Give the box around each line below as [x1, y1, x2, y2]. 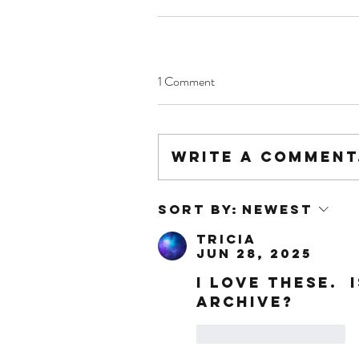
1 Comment [158, 72, 215, 91]
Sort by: [158, 201, 239, 217]
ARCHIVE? [196, 292, 294, 311]
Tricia [196, 231, 256, 247]
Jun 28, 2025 [196, 245, 312, 261]
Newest [242, 201, 313, 217]
